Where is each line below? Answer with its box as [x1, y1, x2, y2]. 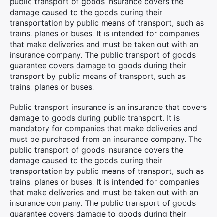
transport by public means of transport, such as [10, 71, 186, 81]
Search [34, 96, 59, 106]
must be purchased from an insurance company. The [10, 134, 202, 144]
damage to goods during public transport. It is [10, 113, 180, 123]
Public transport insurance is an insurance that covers [10, 102, 207, 112]
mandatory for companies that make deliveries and [10, 124, 197, 133]
